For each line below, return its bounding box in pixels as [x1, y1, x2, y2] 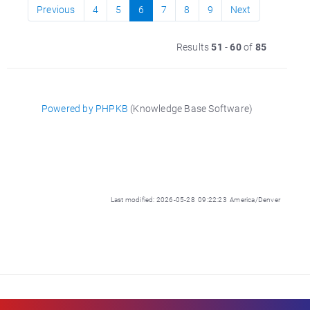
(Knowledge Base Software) [128, 102, 253, 115]
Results [176, 40, 212, 53]
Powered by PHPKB [41, 102, 129, 115]
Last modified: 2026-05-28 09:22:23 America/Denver [110, 195, 281, 204]
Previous [37, 3, 75, 16]
